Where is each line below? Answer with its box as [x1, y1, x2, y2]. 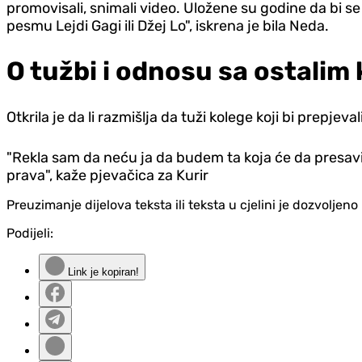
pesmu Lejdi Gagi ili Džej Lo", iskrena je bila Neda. [6, 17, 329, 36]
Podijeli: [6, 225, 53, 242]
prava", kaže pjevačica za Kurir [6, 166, 208, 185]
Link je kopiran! [65, 266, 139, 279]
